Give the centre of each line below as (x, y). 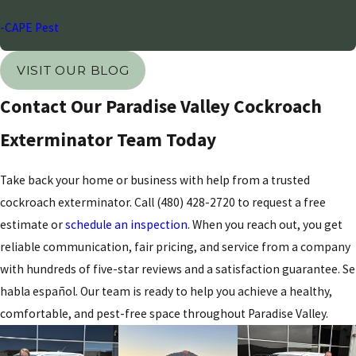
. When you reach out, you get (265, 224)
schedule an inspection (126, 224)
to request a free (281, 202)
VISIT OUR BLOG (73, 70)
